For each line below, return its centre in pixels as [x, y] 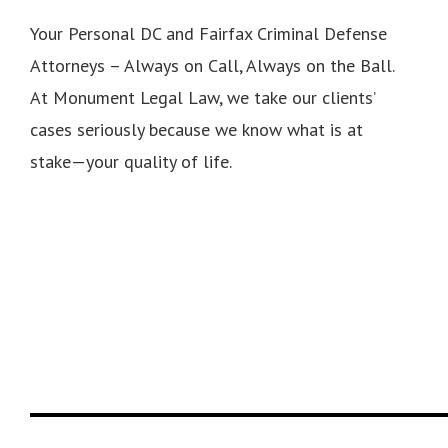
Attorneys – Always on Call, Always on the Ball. [212, 65]
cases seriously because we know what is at [196, 129]
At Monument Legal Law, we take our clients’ [202, 97]
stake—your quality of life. [131, 161]
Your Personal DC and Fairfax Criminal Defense [208, 33]
